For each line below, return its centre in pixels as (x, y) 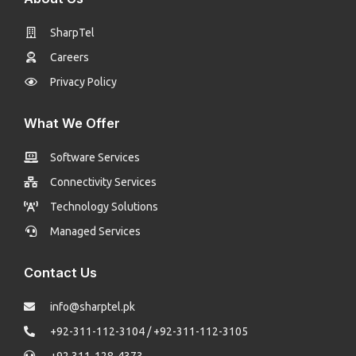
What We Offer (72, 124)
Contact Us (60, 273)
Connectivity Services (103, 182)
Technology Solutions (104, 207)
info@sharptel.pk (92, 307)
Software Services (95, 158)
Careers (69, 58)
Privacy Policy (83, 82)
